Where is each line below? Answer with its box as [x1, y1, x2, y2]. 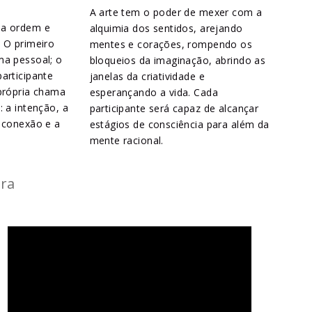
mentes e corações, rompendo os [89, 38, 253, 52]
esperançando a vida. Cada [89, 86, 218, 100]
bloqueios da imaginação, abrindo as [89, 54, 266, 68]
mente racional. [89, 134, 164, 148]
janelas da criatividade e [89, 70, 205, 84]
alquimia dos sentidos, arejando [89, 22, 243, 36]
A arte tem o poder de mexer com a [89, 6, 263, 19]
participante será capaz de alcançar [89, 102, 259, 116]
